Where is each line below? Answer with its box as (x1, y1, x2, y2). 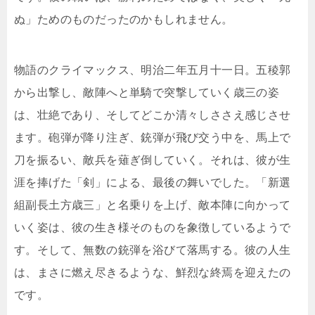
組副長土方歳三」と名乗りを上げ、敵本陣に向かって (14, 199, 291, 212)
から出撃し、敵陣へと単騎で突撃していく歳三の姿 (14, 86, 280, 99)
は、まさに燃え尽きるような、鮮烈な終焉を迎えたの (14, 266, 291, 279)
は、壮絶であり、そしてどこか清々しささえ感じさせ (14, 109, 291, 122)
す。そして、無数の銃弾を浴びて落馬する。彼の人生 (14, 244, 291, 257)
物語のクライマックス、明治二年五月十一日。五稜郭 (14, 64, 291, 77)
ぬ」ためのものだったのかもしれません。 (14, 13, 233, 26)
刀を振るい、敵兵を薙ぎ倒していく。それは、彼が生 (14, 154, 291, 167)
